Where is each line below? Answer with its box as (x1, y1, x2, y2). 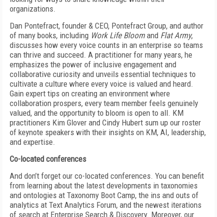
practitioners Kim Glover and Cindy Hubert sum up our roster (10, 118, 201, 127)
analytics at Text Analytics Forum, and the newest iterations (10, 200, 201, 210)
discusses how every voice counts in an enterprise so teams (10, 40, 203, 50)
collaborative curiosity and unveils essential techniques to (10, 69, 196, 79)
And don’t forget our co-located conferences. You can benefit (10, 171, 204, 181)
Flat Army (160, 31, 191, 40)
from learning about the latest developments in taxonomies (10, 181, 198, 190)
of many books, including (10, 31, 91, 40)
